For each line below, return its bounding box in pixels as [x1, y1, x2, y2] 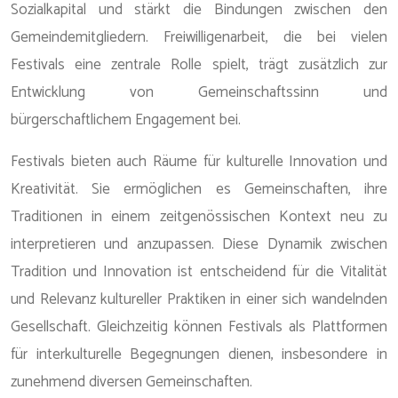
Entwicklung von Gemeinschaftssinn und [11, 80, 387, 105]
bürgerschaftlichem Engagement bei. [11, 107, 241, 132]
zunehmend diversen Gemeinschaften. [11, 370, 252, 394]
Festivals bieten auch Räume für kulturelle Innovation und [11, 149, 387, 174]
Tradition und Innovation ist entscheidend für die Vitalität [11, 259, 387, 284]
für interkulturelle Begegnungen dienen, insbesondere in [11, 342, 387, 367]
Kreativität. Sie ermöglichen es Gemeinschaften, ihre [11, 177, 387, 202]
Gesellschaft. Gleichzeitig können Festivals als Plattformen [11, 314, 387, 339]
